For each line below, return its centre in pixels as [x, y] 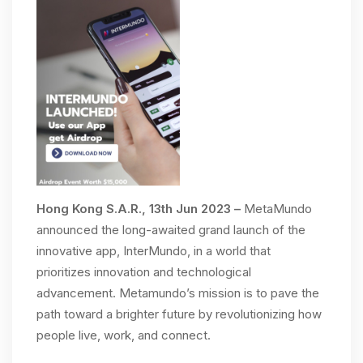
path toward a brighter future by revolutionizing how [179, 314]
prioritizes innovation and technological [144, 272]
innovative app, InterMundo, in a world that [154, 251]
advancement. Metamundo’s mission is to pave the [178, 293]
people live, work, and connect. [124, 335]
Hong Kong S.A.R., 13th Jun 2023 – [140, 209]
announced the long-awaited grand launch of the [171, 230]
